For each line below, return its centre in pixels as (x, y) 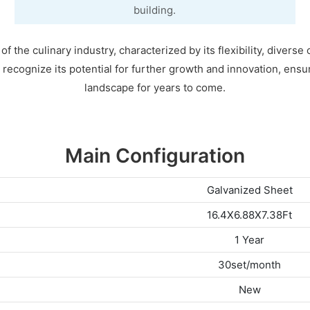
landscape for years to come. (155, 87)
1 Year (249, 240)
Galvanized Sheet (249, 190)
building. (155, 10)
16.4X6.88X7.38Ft (249, 215)
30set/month (249, 265)
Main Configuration (155, 156)
